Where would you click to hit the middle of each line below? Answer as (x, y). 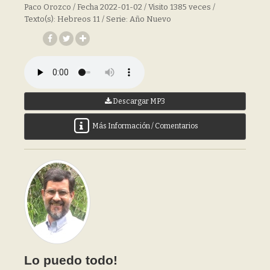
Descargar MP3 (138, 101)
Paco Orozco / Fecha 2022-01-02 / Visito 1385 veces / (120, 7)
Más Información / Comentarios (145, 126)
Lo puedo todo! (71, 260)
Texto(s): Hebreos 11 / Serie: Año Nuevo (98, 19)
